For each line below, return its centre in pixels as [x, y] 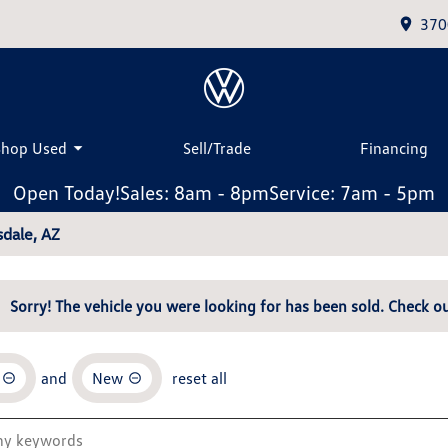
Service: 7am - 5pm [352, 192]
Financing [394, 147]
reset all [199, 378]
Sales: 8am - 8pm [194, 192]
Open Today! [66, 192]
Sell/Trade [216, 147]
